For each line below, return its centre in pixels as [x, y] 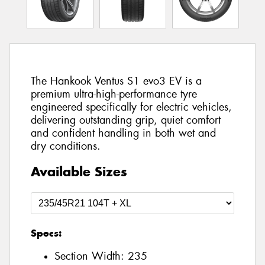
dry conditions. [66, 146]
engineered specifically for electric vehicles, [131, 107]
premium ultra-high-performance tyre [114, 94]
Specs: [46, 233]
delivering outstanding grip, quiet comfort [126, 120]
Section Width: [91, 256]
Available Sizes [79, 171]
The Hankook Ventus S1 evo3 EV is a [116, 81]
